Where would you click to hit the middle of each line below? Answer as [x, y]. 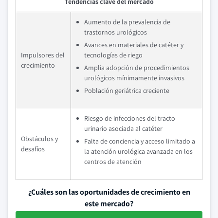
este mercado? [109, 204]
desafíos [33, 149]
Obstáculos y [39, 139]
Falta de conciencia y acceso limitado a [140, 141]
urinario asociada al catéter [123, 128]
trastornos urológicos [116, 32]
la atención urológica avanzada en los [138, 151]
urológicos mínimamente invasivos [134, 78]
